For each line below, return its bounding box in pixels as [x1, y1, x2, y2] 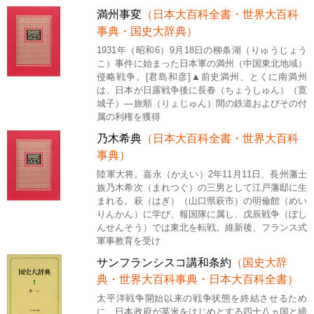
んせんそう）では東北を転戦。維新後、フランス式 [97, 221, 307, 233]
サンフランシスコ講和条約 [97, 256, 232, 268]
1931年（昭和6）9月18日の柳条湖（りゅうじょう [97, 44, 307, 55]
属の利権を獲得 [97, 111, 161, 122]
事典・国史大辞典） [97, 25, 198, 37]
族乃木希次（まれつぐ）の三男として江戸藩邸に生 [97, 182, 307, 193]
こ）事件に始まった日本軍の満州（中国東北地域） [97, 57, 307, 69]
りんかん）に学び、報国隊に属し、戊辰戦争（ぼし [97, 208, 307, 219]
